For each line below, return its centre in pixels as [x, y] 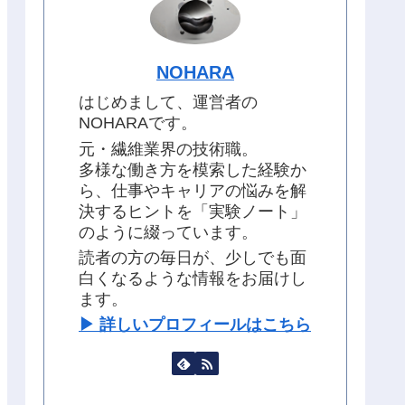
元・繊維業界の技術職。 [168, 149]
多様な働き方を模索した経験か [193, 170]
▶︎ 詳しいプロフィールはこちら [195, 325]
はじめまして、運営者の [168, 103]
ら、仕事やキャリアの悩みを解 [193, 190]
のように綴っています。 [168, 232]
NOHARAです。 [138, 123]
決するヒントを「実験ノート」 [193, 211]
